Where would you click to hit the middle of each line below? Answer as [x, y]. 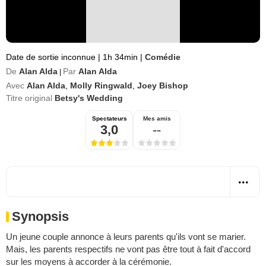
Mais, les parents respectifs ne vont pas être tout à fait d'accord [128, 249]
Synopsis [40, 216]
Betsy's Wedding [89, 98]
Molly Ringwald [101, 85]
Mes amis [157, 118]
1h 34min [120, 57]
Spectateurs [109, 118]
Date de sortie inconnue [52, 57]
